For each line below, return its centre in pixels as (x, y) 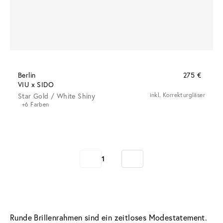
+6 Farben (36, 104)
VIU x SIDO (36, 84)
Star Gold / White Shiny (57, 96)
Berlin (27, 75)
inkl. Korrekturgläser (177, 95)
